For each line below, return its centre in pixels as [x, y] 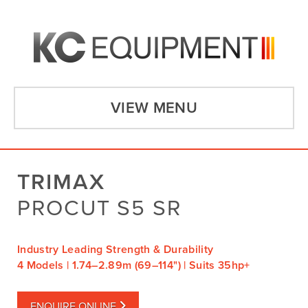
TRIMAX [61, 182]
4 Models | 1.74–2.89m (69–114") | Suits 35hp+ [134, 265]
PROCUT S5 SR [100, 208]
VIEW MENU [154, 108]
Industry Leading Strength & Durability [115, 249]
